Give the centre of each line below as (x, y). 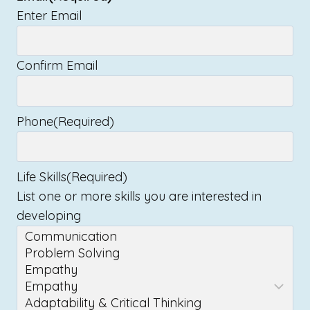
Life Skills (42, 176)
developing (49, 215)
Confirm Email (57, 66)
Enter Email (49, 15)
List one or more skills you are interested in (139, 196)
